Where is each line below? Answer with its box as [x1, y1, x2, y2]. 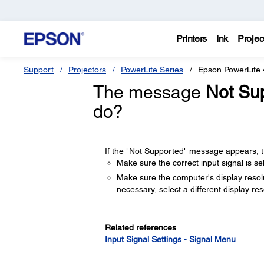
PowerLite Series [121, 65, 183, 74]
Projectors [68, 65, 106, 74]
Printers [176, 33, 207, 44]
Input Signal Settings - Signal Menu [104, 235, 236, 244]
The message [93, 82, 206, 103]
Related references [104, 223, 176, 232]
